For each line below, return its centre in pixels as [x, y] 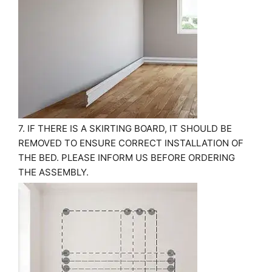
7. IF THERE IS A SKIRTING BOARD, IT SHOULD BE [125, 128]
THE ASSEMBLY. [53, 172]
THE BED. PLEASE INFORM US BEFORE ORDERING [127, 158]
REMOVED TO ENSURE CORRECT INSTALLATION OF [131, 143]
